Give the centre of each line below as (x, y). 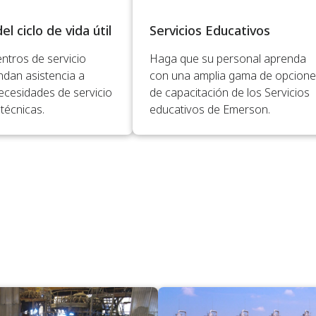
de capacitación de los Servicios (230, 92)
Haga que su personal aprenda (228, 58)
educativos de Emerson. (210, 109)
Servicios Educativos (210, 30)
